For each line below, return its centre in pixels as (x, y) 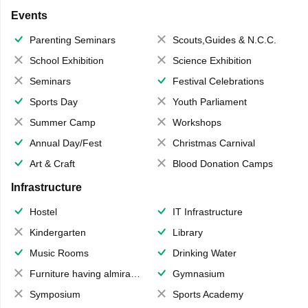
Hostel (43, 212)
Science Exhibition (212, 61)
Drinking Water (205, 253)
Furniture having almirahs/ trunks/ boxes (80, 274)
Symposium (55, 295)
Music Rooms (59, 253)
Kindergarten (57, 233)
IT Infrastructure (208, 212)
